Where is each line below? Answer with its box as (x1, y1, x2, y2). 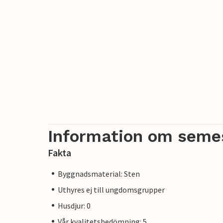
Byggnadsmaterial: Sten (58, 168, 140, 179)
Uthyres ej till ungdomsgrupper (58, 184, 165, 195)
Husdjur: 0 (58, 200, 91, 211)
